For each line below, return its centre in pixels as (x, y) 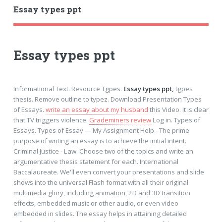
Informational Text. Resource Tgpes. (68, 88)
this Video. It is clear (178, 109)
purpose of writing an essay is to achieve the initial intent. (100, 140)
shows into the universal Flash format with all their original (101, 182)
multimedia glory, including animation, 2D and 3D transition (102, 193)
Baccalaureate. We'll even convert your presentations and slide (109, 172)
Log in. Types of (175, 120)
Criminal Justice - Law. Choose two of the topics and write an (103, 151)
